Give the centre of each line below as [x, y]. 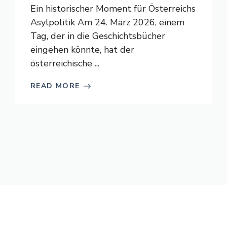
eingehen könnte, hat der [82, 50]
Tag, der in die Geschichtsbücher [98, 36]
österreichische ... [65, 63]
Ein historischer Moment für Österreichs [113, 9]
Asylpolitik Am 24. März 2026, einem [107, 22]
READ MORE [55, 86]
